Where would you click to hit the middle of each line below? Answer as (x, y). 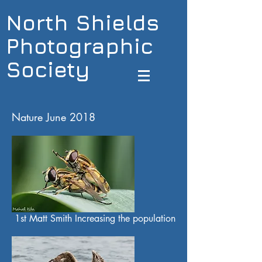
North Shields (83, 22)
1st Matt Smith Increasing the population (94, 218)
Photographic (80, 46)
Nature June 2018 (54, 117)
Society (48, 69)
